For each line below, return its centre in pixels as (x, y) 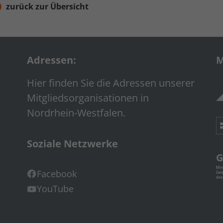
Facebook (57, 173)
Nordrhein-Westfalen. (76, 112)
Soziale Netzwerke (72, 143)
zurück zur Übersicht (47, 7)
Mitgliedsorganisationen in (88, 98)
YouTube (55, 189)
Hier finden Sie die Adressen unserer (111, 83)
